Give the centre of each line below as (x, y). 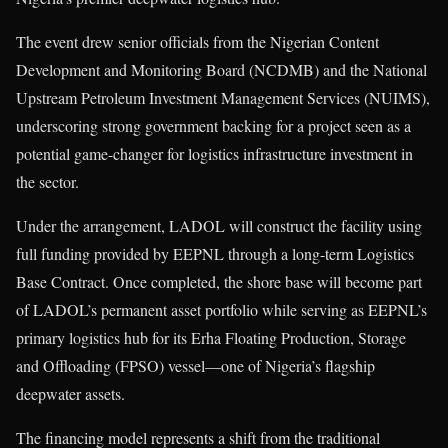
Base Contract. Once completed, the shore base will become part (219, 282)
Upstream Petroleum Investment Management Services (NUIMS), (223, 98)
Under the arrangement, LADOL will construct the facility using (219, 226)
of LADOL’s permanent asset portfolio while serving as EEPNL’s (221, 310)
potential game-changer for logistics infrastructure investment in (214, 154)
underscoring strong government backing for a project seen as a (213, 126)
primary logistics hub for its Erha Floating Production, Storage (211, 338)
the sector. (47, 182)
